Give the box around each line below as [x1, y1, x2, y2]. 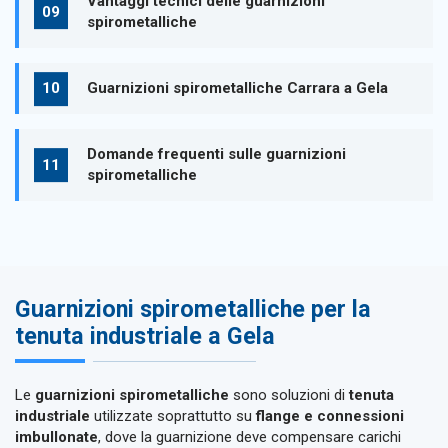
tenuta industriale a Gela [15, 321, 275, 350]
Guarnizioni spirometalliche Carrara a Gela [86, 79, 388, 98]
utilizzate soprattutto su [90, 407, 256, 426]
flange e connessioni [256, 407, 404, 426]
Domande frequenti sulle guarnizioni [86, 145, 346, 164]
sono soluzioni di [229, 386, 349, 405]
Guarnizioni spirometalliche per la [15, 294, 371, 323]
